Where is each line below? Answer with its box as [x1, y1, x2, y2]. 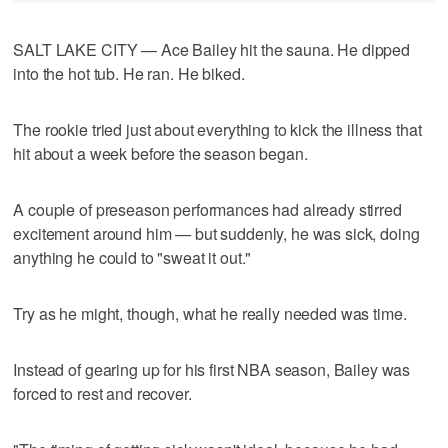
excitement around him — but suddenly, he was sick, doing [13, 221, 420, 245]
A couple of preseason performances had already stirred [13, 197, 402, 221]
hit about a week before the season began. [13, 141, 308, 165]
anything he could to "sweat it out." [13, 245, 252, 269]
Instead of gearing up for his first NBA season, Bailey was [13, 357, 411, 381]
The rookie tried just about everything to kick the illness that [13, 117, 422, 141]
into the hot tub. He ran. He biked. [13, 61, 245, 85]
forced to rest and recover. [13, 381, 192, 405]
